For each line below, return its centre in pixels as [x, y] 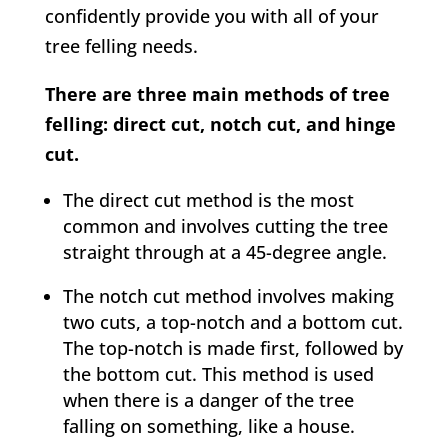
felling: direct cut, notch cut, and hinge [220, 124]
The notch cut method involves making [228, 296]
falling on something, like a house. [208, 426]
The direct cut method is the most [208, 200]
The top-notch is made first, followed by [232, 348]
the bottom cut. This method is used [218, 374]
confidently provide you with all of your [211, 16]
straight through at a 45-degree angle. [224, 252]
